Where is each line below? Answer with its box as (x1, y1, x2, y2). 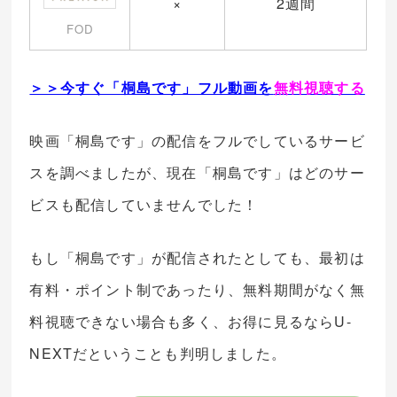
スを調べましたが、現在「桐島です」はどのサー (29, 162, 365, 183)
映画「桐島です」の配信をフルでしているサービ (29, 130, 365, 152)
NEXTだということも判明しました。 (29, 343, 287, 364)
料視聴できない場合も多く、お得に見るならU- (29, 311, 352, 332)
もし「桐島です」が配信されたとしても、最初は (29, 247, 365, 269)
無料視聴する (273, 77, 365, 98)
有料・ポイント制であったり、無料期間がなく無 (29, 279, 365, 300)
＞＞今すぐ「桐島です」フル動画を (29, 77, 274, 98)
